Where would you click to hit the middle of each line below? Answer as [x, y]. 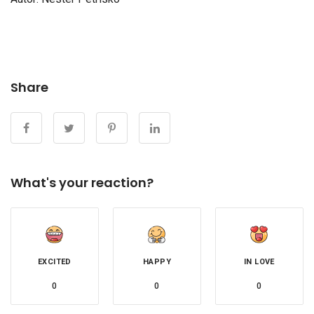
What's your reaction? [82, 182]
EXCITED [55, 261]
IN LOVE [259, 261]
